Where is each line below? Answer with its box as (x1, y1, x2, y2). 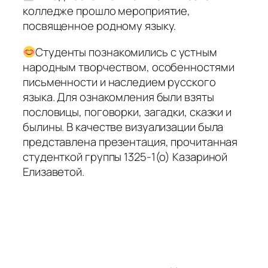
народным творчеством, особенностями (23, 59, 234, 75)
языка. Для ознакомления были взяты (23, 89, 214, 105)
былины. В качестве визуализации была (23, 118, 224, 135)
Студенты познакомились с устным (35, 44, 217, 60)
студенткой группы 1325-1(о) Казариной (23, 148, 228, 165)
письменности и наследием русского (23, 74, 216, 90)
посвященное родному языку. (23, 18, 176, 34)
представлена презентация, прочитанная (23, 133, 238, 150)
